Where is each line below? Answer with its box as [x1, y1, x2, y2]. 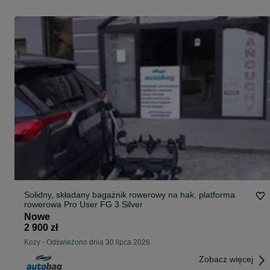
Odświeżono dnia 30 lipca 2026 [46, 238, 150, 247]
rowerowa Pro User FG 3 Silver [122, 199, 143, 210]
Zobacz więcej [199, 254, 253, 265]
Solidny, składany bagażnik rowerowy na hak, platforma [24, 190, 235, 200]
